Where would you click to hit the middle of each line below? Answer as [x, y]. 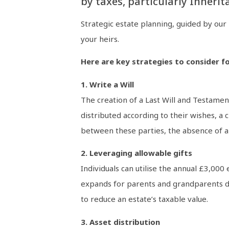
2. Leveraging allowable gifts [136, 153]
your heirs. [100, 39]
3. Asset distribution [120, 222]
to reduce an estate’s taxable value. [144, 199]
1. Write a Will [107, 84]
